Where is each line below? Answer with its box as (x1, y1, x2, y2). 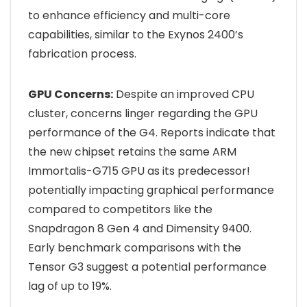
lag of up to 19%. (28, 278, 112, 295)
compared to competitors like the (28, 201, 212, 218)
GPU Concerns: (28, 86, 113, 103)
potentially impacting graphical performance (28, 182, 274, 199)
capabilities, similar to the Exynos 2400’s (28, 27, 243, 43)
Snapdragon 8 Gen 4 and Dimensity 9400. (28, 221, 251, 237)
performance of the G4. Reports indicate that (28, 125, 275, 141)
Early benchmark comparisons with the (28, 240, 241, 256)
